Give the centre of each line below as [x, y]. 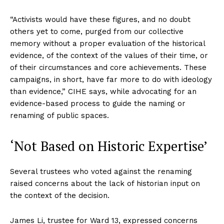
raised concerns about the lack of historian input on [105, 184]
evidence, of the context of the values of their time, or [109, 56]
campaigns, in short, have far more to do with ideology [111, 80]
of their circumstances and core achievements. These [108, 68]
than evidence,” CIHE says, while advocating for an [103, 92]
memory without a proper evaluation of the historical [107, 44]
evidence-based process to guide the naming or [98, 104]
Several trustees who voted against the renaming [101, 172]
